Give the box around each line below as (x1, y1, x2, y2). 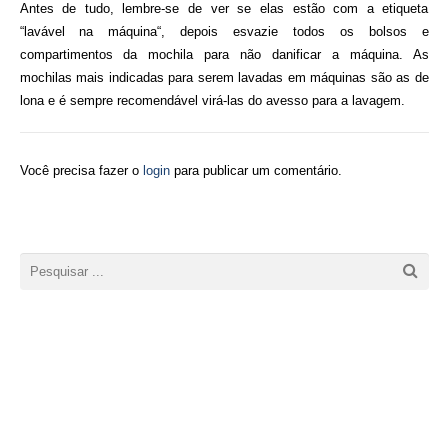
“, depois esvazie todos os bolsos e (157, 24, 429, 40)
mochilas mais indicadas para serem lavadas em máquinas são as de (19, 70, 429, 86)
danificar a (261, 47, 350, 63)
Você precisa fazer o (19, 162, 143, 178)
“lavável (19, 24, 80, 40)
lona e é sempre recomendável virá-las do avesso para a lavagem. (19, 93, 405, 109)
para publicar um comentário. (169, 162, 342, 178)
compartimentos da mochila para (19, 47, 240, 63)
